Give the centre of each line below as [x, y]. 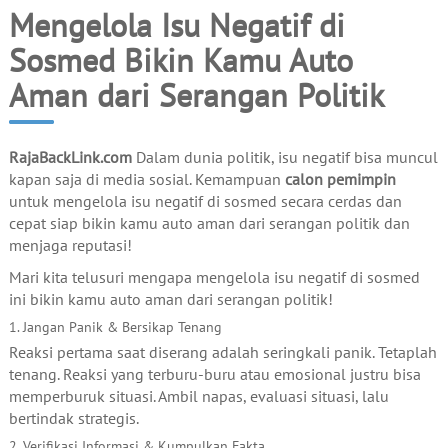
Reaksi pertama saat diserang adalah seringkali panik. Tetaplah [222, 351]
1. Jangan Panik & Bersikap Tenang [115, 326]
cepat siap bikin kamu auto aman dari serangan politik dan [209, 222]
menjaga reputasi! [70, 244]
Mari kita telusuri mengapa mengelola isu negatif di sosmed [214, 276]
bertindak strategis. [73, 417]
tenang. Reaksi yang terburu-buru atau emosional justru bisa [214, 373]
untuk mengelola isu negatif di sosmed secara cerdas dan [205, 200]
